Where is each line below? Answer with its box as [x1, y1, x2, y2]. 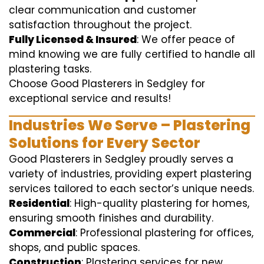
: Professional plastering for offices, [75, 226, 253, 240]
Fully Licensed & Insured [9, 32, 137, 47]
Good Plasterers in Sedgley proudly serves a [9, 152, 233, 166]
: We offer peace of [137, 32, 235, 47]
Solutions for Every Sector [9, 133, 200, 153]
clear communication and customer [9, 3, 196, 17]
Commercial [9, 226, 75, 240]
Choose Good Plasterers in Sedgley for [9, 77, 205, 91]
